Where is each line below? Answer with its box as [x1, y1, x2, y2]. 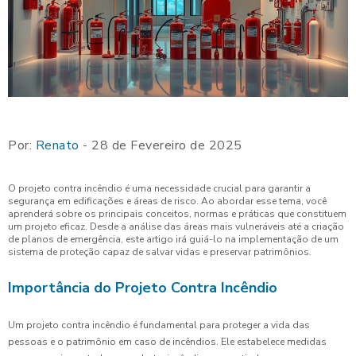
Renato [35, 137, 79, 155]
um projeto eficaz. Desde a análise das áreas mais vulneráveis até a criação [8, 220, 344, 234]
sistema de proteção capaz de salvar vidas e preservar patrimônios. [8, 246, 311, 259]
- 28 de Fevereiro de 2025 [79, 137, 242, 155]
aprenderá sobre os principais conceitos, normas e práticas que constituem [8, 207, 346, 221]
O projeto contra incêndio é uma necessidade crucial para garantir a [8, 182, 311, 195]
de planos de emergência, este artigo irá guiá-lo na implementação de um [8, 233, 339, 246]
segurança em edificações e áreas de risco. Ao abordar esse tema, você [8, 195, 327, 208]
